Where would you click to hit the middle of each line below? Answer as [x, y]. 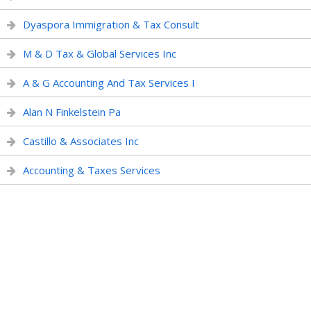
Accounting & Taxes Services [92, 170]
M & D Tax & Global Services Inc [100, 53]
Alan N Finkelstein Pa [72, 112]
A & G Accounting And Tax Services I [109, 83]
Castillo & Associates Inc [81, 141]
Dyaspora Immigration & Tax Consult [111, 24]
